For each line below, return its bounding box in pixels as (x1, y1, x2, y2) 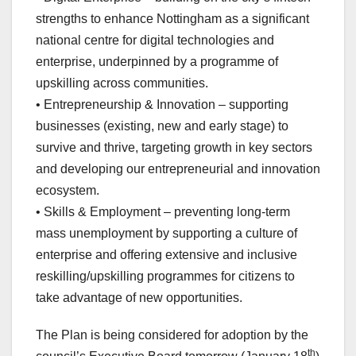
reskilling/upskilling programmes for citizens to (36, 269, 295, 284)
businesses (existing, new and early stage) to (36, 119, 288, 133)
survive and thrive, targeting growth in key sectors (36, 141, 312, 155)
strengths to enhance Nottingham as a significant (36, 12, 309, 26)
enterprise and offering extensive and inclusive (36, 248, 297, 262)
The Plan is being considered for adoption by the (36, 328, 308, 342)
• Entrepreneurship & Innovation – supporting (36, 98, 288, 112)
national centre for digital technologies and (36, 33, 274, 48)
